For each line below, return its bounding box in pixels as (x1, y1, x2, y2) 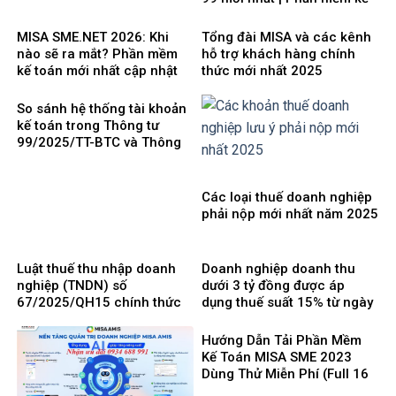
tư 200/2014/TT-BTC (17, 150, 144, 167)
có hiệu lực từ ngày (17, 310, 135, 327)
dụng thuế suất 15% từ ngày (202, 293, 373, 310)
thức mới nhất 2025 (202, 62, 323, 79)
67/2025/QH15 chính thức (17, 293, 181, 310)
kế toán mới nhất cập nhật (17, 62, 178, 79)
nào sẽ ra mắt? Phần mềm (17, 45, 178, 62)
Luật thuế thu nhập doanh (17, 260, 176, 277)
